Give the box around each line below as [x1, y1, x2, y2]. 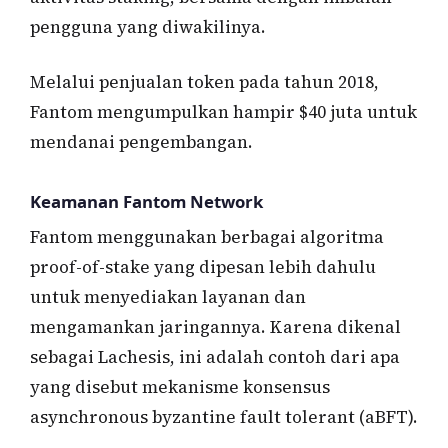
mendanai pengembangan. [30, 130, 253, 155]
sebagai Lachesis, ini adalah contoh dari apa [30, 345, 400, 370]
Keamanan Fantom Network [30, 189, 263, 213]
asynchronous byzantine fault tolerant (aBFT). [30, 405, 418, 430]
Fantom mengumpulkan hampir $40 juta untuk [30, 100, 417, 125]
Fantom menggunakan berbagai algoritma [30, 225, 384, 250]
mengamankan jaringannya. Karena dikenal [30, 315, 401, 340]
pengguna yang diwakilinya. [30, 14, 266, 39]
